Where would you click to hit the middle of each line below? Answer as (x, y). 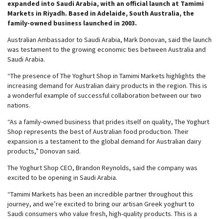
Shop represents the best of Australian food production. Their (98, 131)
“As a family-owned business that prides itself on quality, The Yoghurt (108, 122)
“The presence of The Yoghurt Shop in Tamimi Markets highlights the (107, 76)
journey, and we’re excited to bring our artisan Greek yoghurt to (101, 204)
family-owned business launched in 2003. (72, 23)
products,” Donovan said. (44, 151)
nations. (19, 105)
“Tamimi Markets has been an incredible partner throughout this (100, 194)
